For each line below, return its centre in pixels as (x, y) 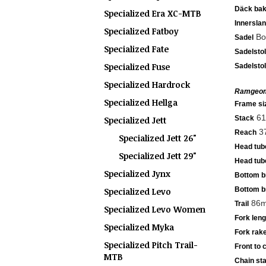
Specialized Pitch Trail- (151, 245)
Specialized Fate (136, 49)
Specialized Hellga (141, 102)
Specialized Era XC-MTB (153, 13)
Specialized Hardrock (147, 85)
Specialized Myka (139, 227)
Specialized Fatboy (141, 31)
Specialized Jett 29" (158, 156)
